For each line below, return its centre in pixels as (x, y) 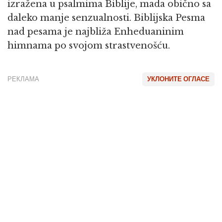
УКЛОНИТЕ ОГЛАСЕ (178, 79)
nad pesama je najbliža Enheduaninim (96, 32)
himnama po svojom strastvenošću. (89, 46)
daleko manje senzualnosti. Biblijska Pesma (106, 18)
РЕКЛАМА (23, 79)
